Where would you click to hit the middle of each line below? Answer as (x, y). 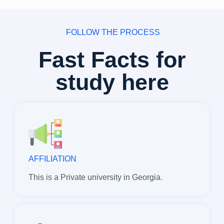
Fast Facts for (112, 59)
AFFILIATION (52, 158)
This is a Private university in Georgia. (95, 177)
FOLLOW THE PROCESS (112, 32)
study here (112, 82)
